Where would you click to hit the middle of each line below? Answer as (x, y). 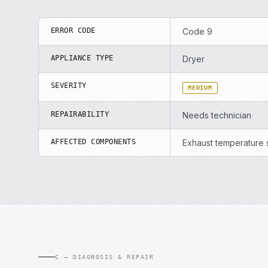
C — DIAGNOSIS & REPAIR (104, 257)
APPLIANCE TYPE (82, 58)
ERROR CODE (73, 31)
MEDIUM (200, 88)
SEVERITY (69, 86)
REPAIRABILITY (80, 114)
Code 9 (197, 31)
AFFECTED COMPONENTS (94, 142)
